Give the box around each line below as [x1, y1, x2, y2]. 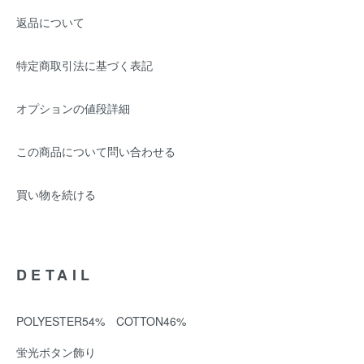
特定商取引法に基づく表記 [16, 57, 153, 73]
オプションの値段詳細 [16, 100, 130, 116]
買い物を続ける [16, 186, 96, 202]
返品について [16, 14, 84, 30]
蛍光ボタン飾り [16, 344, 96, 360]
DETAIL [16, 264, 94, 285]
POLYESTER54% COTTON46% [16, 313, 186, 329]
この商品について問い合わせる [16, 143, 175, 159]
